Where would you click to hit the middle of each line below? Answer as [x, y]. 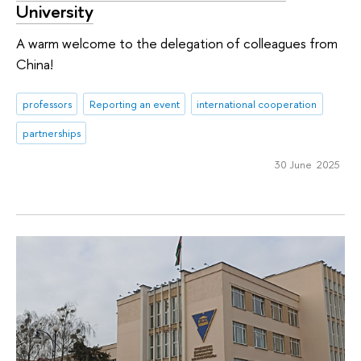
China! [35, 64]
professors [47, 104]
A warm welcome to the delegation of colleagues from [177, 44]
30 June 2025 [307, 165]
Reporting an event [134, 104]
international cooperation [257, 104]
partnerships [51, 133]
